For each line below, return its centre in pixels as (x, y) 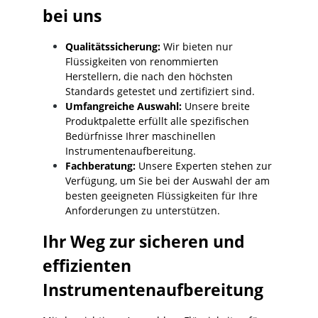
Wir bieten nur (197, 47)
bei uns (72, 16)
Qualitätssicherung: (113, 47)
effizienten (87, 266)
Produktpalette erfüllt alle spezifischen (157, 121)
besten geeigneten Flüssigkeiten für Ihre (161, 196)
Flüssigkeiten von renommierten (142, 62)
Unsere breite (216, 106)
